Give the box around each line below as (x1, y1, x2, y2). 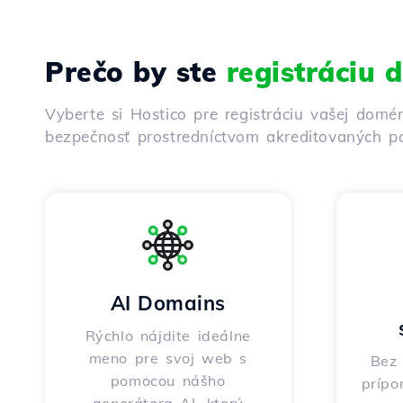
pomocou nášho (110, 372, 226, 390)
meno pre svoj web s (88, 349, 247, 367)
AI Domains (110, 291, 226, 316)
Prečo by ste (45, 55, 227, 89)
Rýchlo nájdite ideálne (85, 327, 251, 345)
